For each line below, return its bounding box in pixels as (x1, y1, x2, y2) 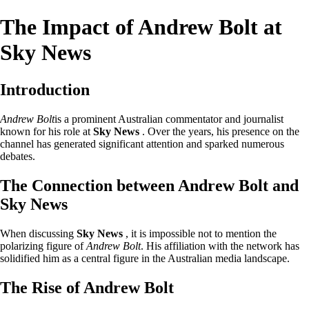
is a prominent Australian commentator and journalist (54, 112, 283, 125)
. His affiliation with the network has (141, 239, 299, 252)
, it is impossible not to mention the (123, 227, 277, 239)
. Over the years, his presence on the (139, 125, 299, 137)
